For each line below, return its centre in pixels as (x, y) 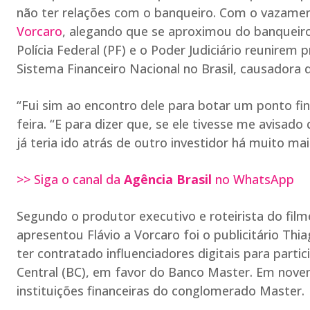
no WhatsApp (255, 179)
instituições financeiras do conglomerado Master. (161, 291)
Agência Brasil (170, 179)
